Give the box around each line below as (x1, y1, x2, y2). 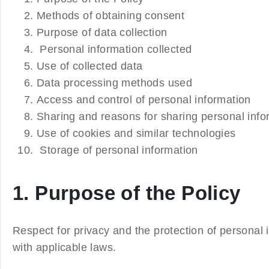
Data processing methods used (37, 76, 193, 89)
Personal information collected (37, 43, 192, 55)
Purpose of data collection (37, 26, 168, 38)
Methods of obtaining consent (37, 9, 185, 22)
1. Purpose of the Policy (13, 181, 241, 204)
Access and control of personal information (37, 93, 251, 106)
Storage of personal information (37, 144, 198, 156)
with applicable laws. (13, 241, 116, 253)
